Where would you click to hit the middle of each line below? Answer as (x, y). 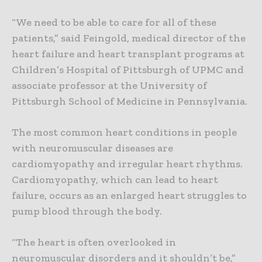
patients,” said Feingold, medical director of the (129, 38)
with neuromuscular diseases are (92, 148)
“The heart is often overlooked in (94, 242)
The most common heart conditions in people (124, 132)
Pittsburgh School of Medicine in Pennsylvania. (130, 101)
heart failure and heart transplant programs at (128, 54)
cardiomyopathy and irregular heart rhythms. (127, 164)
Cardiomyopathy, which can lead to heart (115, 180)
